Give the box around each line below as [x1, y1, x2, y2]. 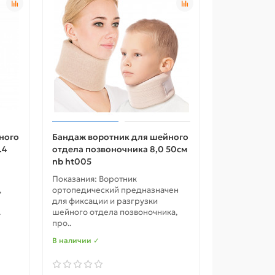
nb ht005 [52, 156, 92, 168]
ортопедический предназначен [52, 185, 179, 196]
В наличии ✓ [52, 236, 100, 246]
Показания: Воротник [52, 174, 137, 185]
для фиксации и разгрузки [52, 196, 158, 207]
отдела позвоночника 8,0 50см [52, 144, 188, 155]
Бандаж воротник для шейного [52, 131, 189, 143]
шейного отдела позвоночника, [52, 207, 178, 218]
